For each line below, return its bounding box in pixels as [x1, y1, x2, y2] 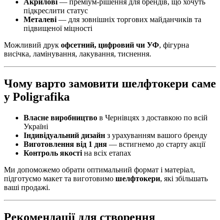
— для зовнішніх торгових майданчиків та [56, 15, 201, 24]
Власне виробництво [24, 113, 97, 122]
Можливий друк [4, 41, 61, 50]
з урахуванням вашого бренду [105, 131, 207, 139]
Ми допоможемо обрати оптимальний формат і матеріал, [4, 165, 195, 174]
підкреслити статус [24, 6, 88, 15]
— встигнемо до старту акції [107, 139, 205, 148]
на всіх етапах [82, 148, 131, 157]
